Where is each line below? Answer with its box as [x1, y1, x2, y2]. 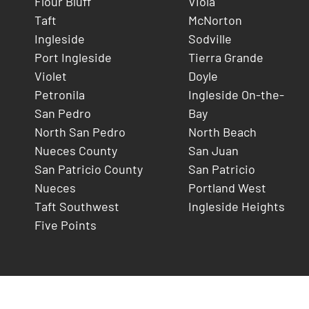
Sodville [188, 30, 232, 46]
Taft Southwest [34, 198, 119, 214]
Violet [34, 68, 67, 83]
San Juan [188, 142, 239, 158]
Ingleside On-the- [188, 86, 284, 102]
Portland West [188, 179, 266, 195]
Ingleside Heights [188, 198, 285, 214]
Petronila [34, 86, 85, 102]
